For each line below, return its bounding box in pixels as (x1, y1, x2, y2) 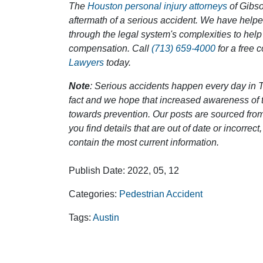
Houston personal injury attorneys (87, 1, 227, 11)
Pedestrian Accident (119, 189, 203, 199)
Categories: (69, 189, 119, 199)
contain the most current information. (69, 137, 219, 147)
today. (104, 58, 131, 68)
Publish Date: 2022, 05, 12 (69, 166, 179, 176)
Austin (93, 213, 119, 222)
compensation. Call (69, 43, 151, 53)
